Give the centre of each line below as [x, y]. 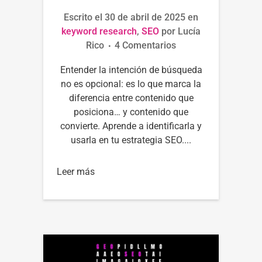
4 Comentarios [145, 45]
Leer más [76, 171]
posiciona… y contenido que [131, 112]
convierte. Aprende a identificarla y [131, 126]
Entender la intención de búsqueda [131, 70]
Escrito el [84, 17]
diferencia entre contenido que [131, 98]
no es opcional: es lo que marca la [131, 84]
